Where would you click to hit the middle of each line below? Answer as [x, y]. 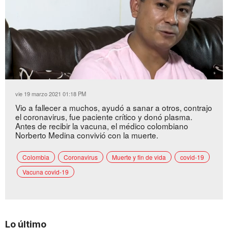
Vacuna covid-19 [46, 172]
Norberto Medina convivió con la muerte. [87, 135]
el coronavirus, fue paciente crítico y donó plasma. [104, 116]
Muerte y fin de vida [139, 157]
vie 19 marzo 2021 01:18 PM [51, 93]
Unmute [35, 74]
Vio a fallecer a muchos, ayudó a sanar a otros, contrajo [114, 107]
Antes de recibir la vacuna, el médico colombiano [102, 125]
